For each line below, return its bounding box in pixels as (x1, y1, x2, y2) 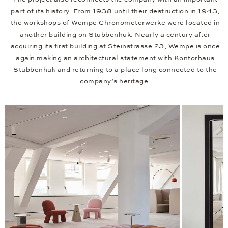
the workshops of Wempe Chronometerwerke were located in (10, 18, 220, 27)
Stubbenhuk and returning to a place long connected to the (13, 65, 217, 74)
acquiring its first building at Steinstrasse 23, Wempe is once (10, 42, 220, 50)
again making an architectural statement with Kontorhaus (16, 53, 215, 62)
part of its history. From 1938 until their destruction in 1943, (11, 7, 220, 15)
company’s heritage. (80, 77, 151, 85)
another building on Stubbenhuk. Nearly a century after (20, 30, 211, 39)
